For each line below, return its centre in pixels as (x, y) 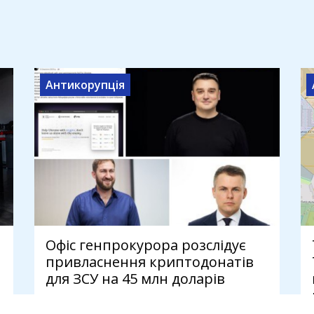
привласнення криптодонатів (150, 262)
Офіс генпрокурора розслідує (146, 245)
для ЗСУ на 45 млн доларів (135, 279)
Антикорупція (85, 85)
